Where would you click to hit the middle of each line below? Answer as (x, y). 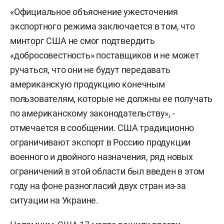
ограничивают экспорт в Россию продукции (100, 142)
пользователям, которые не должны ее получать (111, 99)
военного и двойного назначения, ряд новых (101, 157)
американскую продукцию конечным (87, 84)
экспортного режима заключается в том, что (102, 26)
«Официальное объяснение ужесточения (94, 12)
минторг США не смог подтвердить (82, 41)
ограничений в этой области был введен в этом (107, 171)
